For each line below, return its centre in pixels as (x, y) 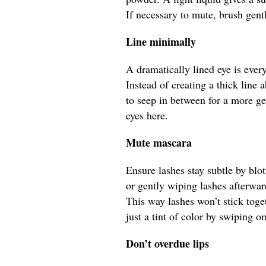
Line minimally (161, 42)
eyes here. (147, 115)
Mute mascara (159, 143)
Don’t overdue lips (167, 244)
